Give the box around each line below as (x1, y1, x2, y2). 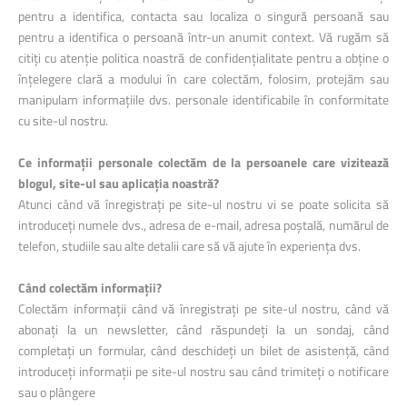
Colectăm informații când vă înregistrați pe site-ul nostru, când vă (18, 299, 389, 318)
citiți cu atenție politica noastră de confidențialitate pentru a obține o (18, 48, 389, 67)
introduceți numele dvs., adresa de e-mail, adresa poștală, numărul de (18, 215, 389, 234)
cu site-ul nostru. (18, 111, 108, 130)
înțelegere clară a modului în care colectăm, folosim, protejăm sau (18, 69, 389, 88)
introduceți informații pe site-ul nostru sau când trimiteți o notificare (18, 362, 389, 381)
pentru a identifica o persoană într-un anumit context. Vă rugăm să (18, 27, 389, 46)
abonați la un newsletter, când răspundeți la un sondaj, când (18, 320, 389, 339)
